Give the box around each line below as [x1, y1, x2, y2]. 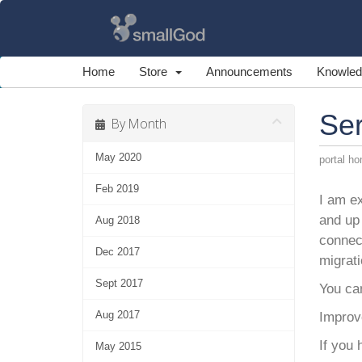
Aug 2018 [95, 214, 140, 226]
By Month [105, 115, 166, 133]
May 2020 [95, 151, 141, 163]
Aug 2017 [95, 309, 140, 321]
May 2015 [95, 340, 141, 352]
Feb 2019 [95, 183, 139, 195]
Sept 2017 [95, 277, 143, 289]
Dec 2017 [95, 246, 140, 258]
